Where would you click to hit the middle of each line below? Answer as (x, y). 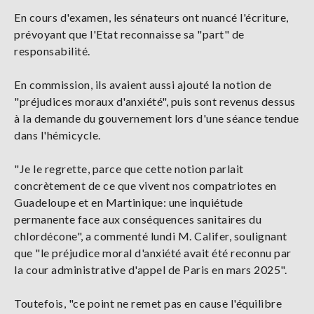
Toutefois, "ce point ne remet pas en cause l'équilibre (148, 303)
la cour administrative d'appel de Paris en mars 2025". (150, 269)
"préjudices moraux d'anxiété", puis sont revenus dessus (155, 101)
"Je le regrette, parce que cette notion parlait (129, 168)
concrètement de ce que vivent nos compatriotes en (145, 185)
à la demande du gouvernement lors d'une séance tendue (157, 118)
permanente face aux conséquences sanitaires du (138, 219)
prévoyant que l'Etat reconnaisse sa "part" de (129, 34)
